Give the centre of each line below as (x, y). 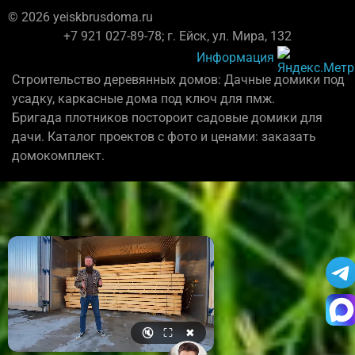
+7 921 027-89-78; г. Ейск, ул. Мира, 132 (177, 36)
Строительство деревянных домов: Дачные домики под (178, 80)
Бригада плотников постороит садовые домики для (167, 118)
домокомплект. (58, 156)
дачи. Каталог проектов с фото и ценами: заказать (164, 137)
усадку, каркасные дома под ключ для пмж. (143, 99)
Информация (235, 58)
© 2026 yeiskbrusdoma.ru (80, 17)
